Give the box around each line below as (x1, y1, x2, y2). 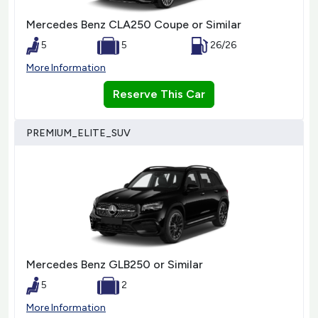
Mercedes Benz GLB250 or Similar (26, 258, 203, 272)
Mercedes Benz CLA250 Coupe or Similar (26, 17, 241, 31)
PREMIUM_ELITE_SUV (26, 126, 131, 139)
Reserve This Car (113, 87, 205, 101)
